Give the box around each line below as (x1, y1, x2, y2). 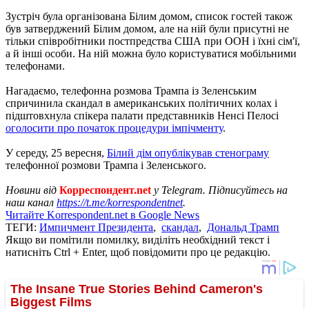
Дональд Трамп (207, 221, 279, 233)
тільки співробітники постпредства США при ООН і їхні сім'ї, (6, 34, 300, 47)
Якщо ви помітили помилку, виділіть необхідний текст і (6, 233, 270, 246)
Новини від (6, 183, 59, 196)
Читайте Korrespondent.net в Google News (6, 208, 199, 221)
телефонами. (6, 59, 65, 72)
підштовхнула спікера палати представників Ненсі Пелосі (6, 109, 279, 121)
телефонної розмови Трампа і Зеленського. (6, 159, 206, 171)
